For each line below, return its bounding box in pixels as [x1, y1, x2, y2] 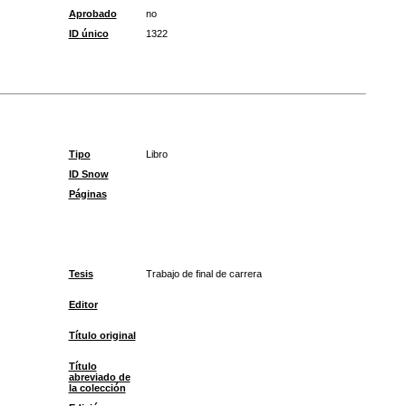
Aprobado [68, 8, 117, 19]
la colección [68, 382, 126, 393]
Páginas [68, 188, 107, 199]
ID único [68, 28, 109, 39]
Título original [68, 330, 136, 341]
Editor [68, 299, 98, 310]
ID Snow [68, 169, 109, 179]
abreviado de [68, 372, 130, 382]
